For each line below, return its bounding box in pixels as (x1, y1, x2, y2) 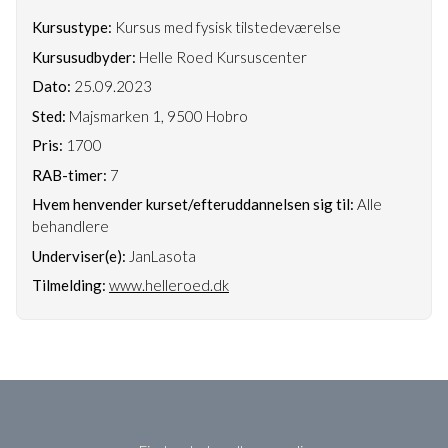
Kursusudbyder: (32, 47, 136, 66)
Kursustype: (32, 18, 112, 36)
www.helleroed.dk (109, 276, 229, 294)
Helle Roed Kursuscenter (136, 47, 307, 66)
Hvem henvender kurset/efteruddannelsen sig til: (32, 195, 354, 213)
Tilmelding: (32, 276, 106, 294)
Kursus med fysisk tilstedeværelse (112, 18, 341, 36)
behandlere (32, 217, 109, 235)
